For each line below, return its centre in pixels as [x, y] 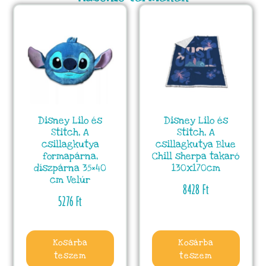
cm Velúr [70, 180]
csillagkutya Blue [196, 144]
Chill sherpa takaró [196, 156]
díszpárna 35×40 [70, 168]
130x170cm [196, 168]
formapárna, [70, 156]
